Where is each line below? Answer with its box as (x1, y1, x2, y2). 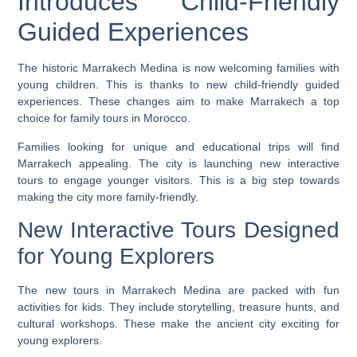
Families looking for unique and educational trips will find (18, 139, 339, 153)
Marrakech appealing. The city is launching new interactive (18, 156, 339, 170)
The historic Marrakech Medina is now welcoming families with (18, 61, 339, 75)
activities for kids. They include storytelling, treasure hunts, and (18, 300, 339, 314)
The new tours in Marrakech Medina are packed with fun (18, 284, 339, 297)
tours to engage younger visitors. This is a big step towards (18, 173, 339, 186)
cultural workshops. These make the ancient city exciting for (18, 317, 339, 331)
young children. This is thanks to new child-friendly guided (18, 78, 339, 92)
